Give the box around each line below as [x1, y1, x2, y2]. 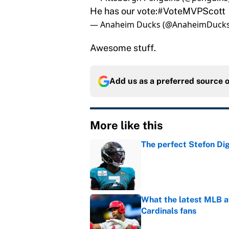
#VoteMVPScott [157, 6, 225, 17]
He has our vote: [90, 6, 157, 17]
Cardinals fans [141, 206, 196, 216]
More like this [90, 119, 163, 132]
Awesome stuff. [90, 42, 156, 54]
